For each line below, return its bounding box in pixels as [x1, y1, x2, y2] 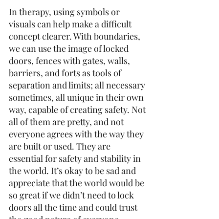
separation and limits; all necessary [9, 79, 147, 91]
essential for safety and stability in [9, 153, 143, 164]
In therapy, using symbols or [9, 6, 122, 18]
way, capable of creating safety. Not [9, 104, 148, 115]
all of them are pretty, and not [9, 116, 126, 128]
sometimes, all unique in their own [9, 91, 146, 103]
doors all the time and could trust [9, 201, 139, 213]
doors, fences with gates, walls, [9, 55, 132, 66]
